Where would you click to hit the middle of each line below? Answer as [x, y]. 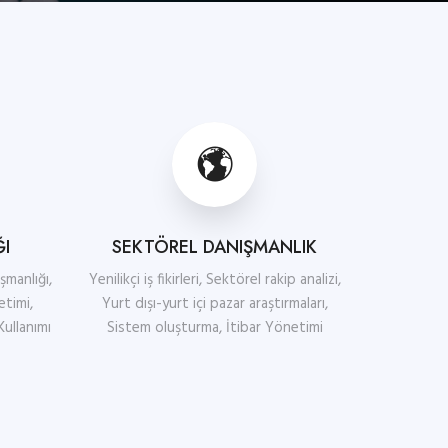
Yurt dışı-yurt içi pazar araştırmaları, [214, 304]
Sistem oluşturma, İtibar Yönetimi [214, 328]
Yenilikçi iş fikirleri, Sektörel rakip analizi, [214, 280]
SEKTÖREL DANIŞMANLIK [215, 247]
